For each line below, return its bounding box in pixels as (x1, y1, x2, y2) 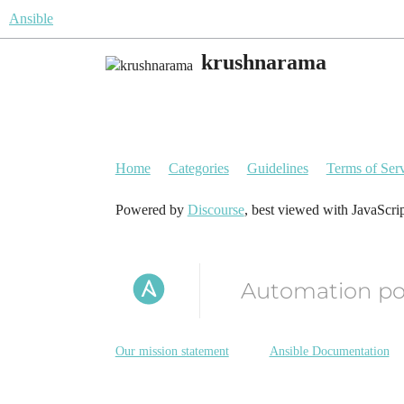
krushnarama (201, 50, 326, 74)
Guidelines (246, 161, 308, 176)
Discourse (187, 202, 244, 217)
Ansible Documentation (269, 344, 390, 359)
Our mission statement (115, 344, 229, 359)
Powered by (115, 202, 188, 217)
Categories (168, 161, 229, 176)
